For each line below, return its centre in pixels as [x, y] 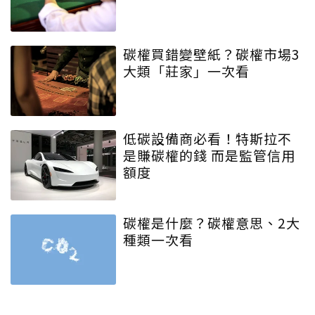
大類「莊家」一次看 [186, 70]
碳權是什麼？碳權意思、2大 [212, 222]
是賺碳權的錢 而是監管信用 [209, 155]
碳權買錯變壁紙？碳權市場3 [212, 53]
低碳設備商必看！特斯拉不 [207, 138]
